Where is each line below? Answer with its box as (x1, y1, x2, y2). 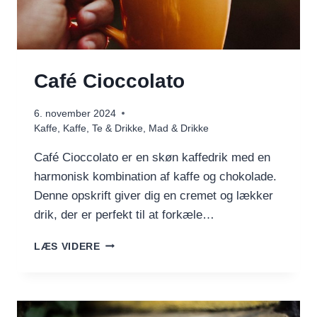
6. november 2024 (34, 108, 116, 119)
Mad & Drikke (149, 122, 209, 134)
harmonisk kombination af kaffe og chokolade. (34, 169, 277, 183)
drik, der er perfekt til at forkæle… (34, 207, 214, 221)
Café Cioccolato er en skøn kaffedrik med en (34, 150, 270, 164)
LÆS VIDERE (34, 241, 100, 252)
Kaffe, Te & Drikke (63, 122, 143, 134)
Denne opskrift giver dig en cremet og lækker (34, 188, 273, 202)
